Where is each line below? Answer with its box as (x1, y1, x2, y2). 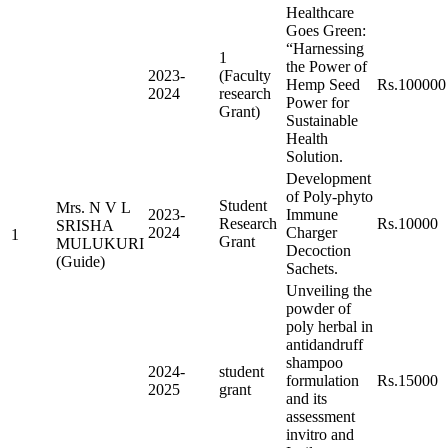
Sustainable (286, 111, 358, 129)
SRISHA (56, 216, 113, 234)
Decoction (286, 241, 351, 259)
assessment (286, 407, 355, 425)
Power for (286, 93, 349, 111)
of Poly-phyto (286, 187, 373, 205)
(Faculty (219, 66, 271, 84)
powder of (286, 299, 351, 317)
